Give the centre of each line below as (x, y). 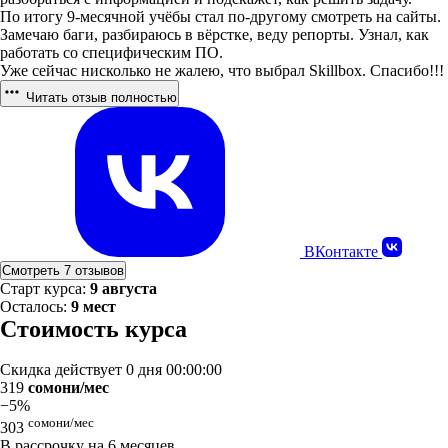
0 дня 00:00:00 (174, 369)
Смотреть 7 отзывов (63, 270)
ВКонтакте (343, 251)
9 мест (93, 306)
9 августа (123, 288)
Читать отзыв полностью (99, 97)
